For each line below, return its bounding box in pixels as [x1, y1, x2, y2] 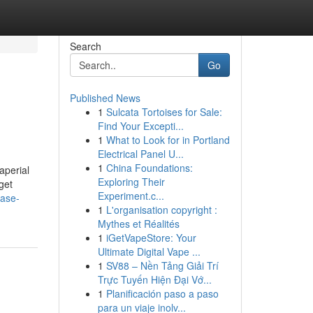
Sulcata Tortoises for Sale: [105, 105, 222, 119]
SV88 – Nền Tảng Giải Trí [105, 259, 219, 272]
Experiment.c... [97, 189, 164, 203]
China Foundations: [105, 161, 193, 175]
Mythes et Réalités [97, 217, 180, 231]
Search [69, 39, 101, 53]
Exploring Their [97, 175, 165, 189]
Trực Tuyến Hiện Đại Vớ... [97, 272, 212, 286]
